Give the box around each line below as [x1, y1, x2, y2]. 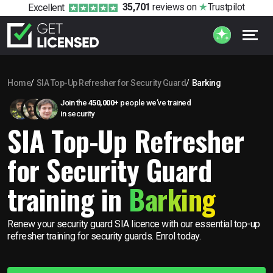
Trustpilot [207, 1, 245, 13]
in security [60, 108, 94, 118]
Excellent [28, 1, 65, 13]
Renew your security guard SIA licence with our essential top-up [7, 218, 260, 230]
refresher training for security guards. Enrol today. [7, 230, 200, 242]
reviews [150, 1, 185, 13]
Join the [60, 97, 88, 107]
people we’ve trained [118, 97, 191, 107]
